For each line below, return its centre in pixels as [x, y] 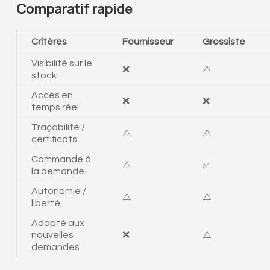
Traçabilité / [58, 127]
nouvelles [52, 235]
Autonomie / [58, 191]
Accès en [52, 95]
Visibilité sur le [61, 63]
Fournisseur [148, 41]
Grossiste [224, 41]
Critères [49, 41]
